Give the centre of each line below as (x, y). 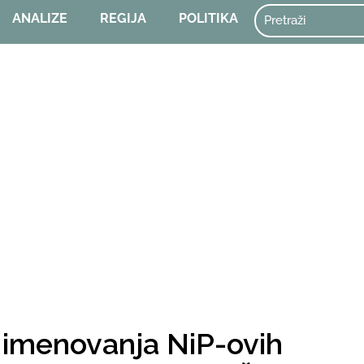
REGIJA (123, 18)
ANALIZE (40, 18)
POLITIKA (209, 18)
